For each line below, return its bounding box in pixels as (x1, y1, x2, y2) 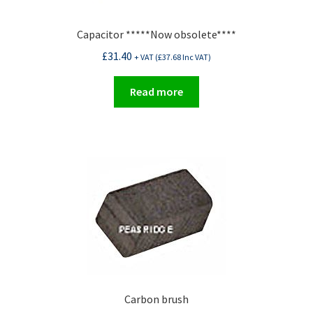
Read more (130, 84, 183, 99)
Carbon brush (124, 292, 189, 307)
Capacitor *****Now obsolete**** (77, 27, 236, 42)
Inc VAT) (181, 52, 211, 63)
